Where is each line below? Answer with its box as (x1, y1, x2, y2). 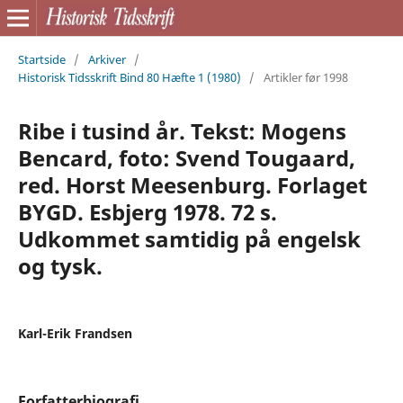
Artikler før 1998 (263, 68, 348, 85)
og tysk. (17, 250, 103, 281)
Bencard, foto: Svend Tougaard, (17, 142, 355, 173)
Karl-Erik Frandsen (17, 324, 132, 342)
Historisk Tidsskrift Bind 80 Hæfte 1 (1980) (17, 68, 241, 85)
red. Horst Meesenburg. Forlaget (17, 169, 367, 200)
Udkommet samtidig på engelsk (17, 223, 361, 254)
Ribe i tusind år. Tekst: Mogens (17, 115, 346, 146)
